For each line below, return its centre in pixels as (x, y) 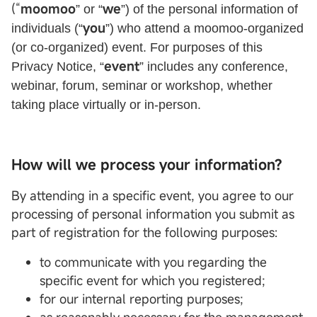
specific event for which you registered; (152, 281)
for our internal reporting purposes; (142, 299)
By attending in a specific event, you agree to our (152, 196)
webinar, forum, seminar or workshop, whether (142, 86)
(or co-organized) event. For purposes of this (137, 48)
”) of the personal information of (209, 10)
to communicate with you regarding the (153, 262)
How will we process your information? (147, 165)
